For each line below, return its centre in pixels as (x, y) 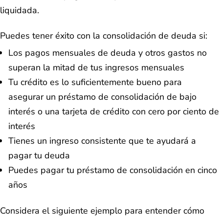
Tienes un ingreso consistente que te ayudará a (102, 141)
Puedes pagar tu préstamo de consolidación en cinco (113, 170)
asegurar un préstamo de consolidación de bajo (102, 97)
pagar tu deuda (39, 156)
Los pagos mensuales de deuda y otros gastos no (108, 53)
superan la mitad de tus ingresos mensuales (96, 68)
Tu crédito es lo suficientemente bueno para (95, 82)
